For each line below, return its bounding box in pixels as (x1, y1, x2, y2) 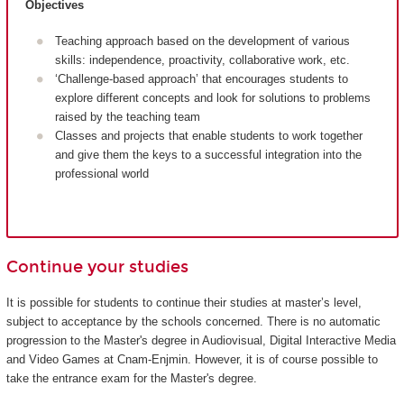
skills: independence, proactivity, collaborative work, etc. (54, 53, 350, 68)
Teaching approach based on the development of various (54, 34, 350, 49)
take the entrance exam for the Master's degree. (5, 371, 257, 385)
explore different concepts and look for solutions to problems (54, 91, 371, 106)
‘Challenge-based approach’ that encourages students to (54, 72, 348, 87)
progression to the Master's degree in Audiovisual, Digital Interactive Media (5, 333, 396, 347)
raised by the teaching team (54, 110, 200, 124)
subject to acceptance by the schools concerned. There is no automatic (5, 314, 381, 328)
